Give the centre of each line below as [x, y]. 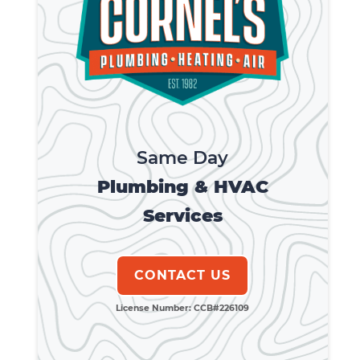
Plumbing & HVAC [182, 187]
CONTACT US [183, 275]
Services [182, 216]
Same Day [183, 158]
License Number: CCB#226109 [183, 308]
